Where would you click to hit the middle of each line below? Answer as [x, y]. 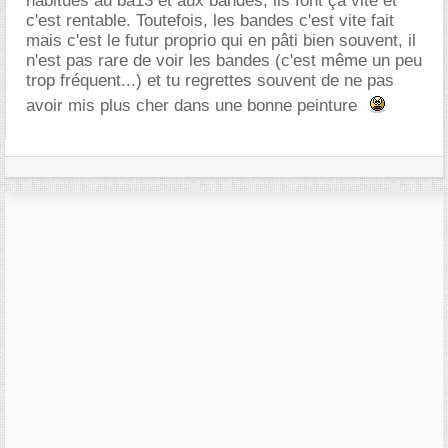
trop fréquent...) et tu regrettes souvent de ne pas [210, 80]
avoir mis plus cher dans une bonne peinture [194, 105]
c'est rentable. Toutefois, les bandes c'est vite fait [210, 20]
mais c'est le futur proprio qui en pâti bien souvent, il [221, 40]
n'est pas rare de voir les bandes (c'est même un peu [224, 60]
